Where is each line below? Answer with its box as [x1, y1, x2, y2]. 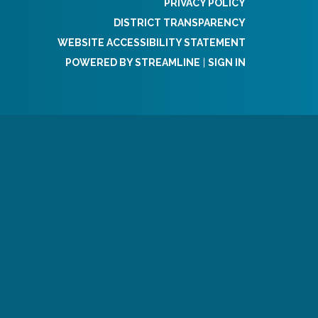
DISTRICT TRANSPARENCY [114, 16, 246, 28]
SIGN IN [208, 56, 246, 68]
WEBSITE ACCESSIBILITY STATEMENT [57, 36, 246, 48]
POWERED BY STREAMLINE [65, 56, 200, 68]
